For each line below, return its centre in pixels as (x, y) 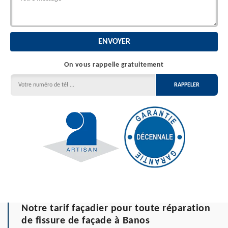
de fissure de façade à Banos (85, 221)
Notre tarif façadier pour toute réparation (116, 208)
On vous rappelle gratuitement (114, 65)
